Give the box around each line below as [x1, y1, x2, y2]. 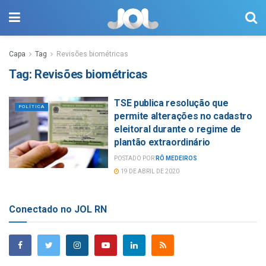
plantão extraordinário [114, 137, 211, 148]
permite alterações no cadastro [114, 110, 252, 122]
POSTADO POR [114, 155, 155, 161]
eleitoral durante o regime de [114, 123, 241, 135]
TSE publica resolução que [114, 97, 229, 109]
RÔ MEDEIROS [156, 155, 198, 161]
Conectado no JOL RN [9, 204, 107, 215]
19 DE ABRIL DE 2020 [119, 168, 180, 175]
